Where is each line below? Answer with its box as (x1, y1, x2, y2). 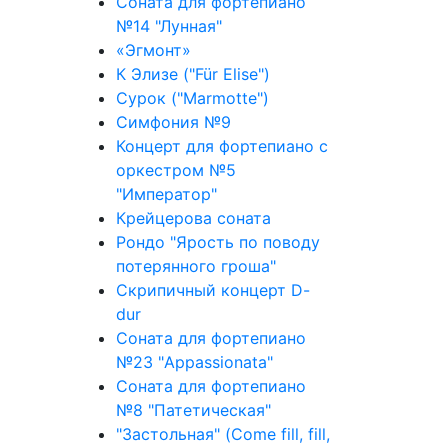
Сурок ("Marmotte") (116, 88, 269, 108)
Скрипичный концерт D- (116, 280, 310, 300)
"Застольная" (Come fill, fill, (116, 424, 330, 444)
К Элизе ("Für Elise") (116, 64, 270, 84)
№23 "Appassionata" (116, 352, 273, 372)
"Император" (116, 184, 217, 204)
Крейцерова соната (116, 208, 271, 228)
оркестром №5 (116, 160, 236, 180)
